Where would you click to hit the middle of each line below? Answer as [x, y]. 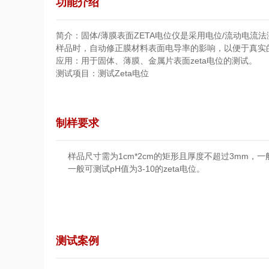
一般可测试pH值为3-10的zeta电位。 [136, 169]
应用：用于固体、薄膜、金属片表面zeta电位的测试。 [156, 61]
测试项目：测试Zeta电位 [102, 73]
